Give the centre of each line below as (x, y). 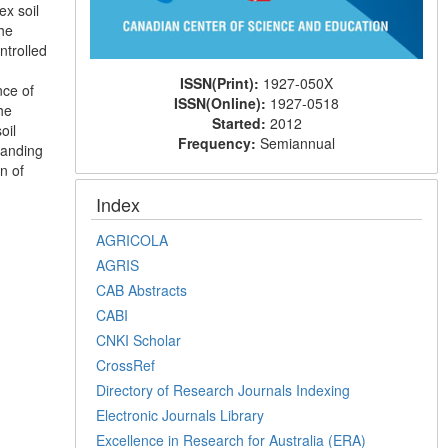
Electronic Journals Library (180, 414)
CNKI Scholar (139, 339)
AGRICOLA (132, 239)
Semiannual (298, 142)
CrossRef (126, 364)
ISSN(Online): (222, 102)
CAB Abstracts (142, 289)
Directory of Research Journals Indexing (223, 389)
